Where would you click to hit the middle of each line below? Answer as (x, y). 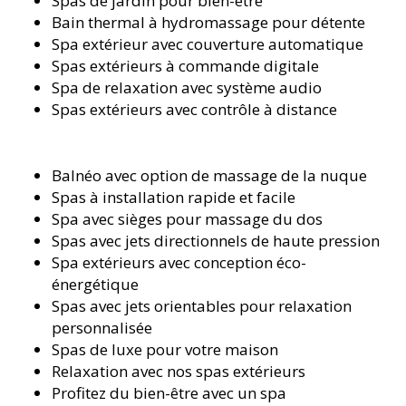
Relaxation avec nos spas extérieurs (179, 371)
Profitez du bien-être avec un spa (169, 392)
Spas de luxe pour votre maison (165, 349)
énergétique (96, 284)
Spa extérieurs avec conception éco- (179, 262)
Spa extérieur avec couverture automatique (208, 43)
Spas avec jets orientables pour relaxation (202, 305)
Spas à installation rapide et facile (174, 197)
